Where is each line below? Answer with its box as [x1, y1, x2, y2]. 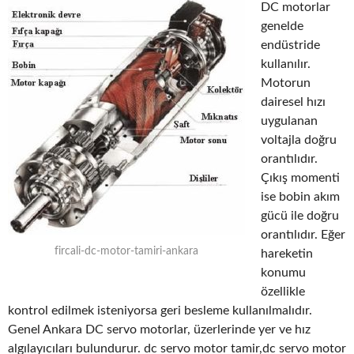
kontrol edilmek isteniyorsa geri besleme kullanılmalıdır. [8, 304, 312, 317]
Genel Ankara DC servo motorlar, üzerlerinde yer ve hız [8, 323, 311, 336]
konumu [261, 266, 306, 279]
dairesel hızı [261, 96, 326, 108]
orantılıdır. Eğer [261, 228, 345, 241]
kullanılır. [261, 58, 311, 70]
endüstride [261, 39, 320, 51]
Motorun [261, 77, 311, 89]
